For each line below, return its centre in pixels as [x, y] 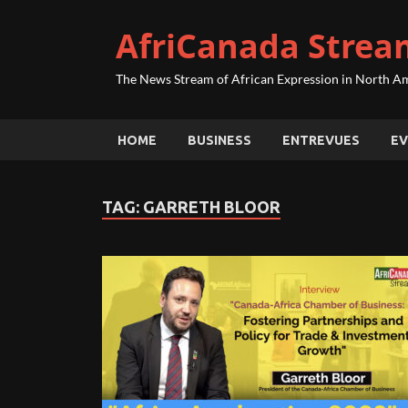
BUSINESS [219, 140]
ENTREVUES [321, 140]
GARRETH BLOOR [212, 207]
